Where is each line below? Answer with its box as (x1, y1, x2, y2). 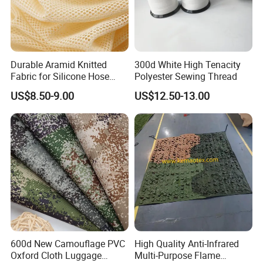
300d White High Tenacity (134, 58, 241, 71)
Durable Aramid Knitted (11, 58, 107, 71)
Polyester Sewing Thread (134, 69, 237, 83)
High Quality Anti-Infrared (134, 237, 239, 251)
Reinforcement (11, 81, 72, 95)
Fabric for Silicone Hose (11, 69, 110, 83)
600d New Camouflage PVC (11, 237, 126, 251)
